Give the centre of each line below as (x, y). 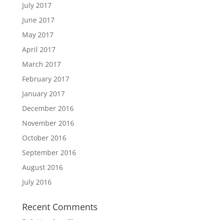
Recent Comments (60, 207)
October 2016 (44, 138)
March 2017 (41, 64)
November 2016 (48, 123)
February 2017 (45, 79)
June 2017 (38, 20)
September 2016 (49, 152)
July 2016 (37, 182)
